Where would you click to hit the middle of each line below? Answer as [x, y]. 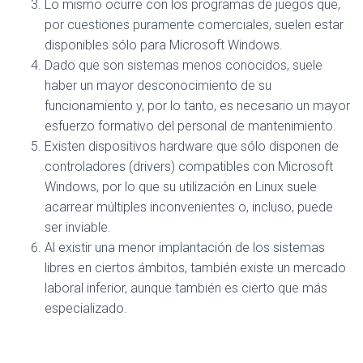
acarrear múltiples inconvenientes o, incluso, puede [189, 207]
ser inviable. [78, 228]
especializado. [86, 309]
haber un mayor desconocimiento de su [158, 86]
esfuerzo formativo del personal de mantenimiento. [190, 126]
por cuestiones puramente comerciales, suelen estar [194, 25]
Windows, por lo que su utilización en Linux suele [181, 187]
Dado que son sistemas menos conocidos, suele [184, 66]
